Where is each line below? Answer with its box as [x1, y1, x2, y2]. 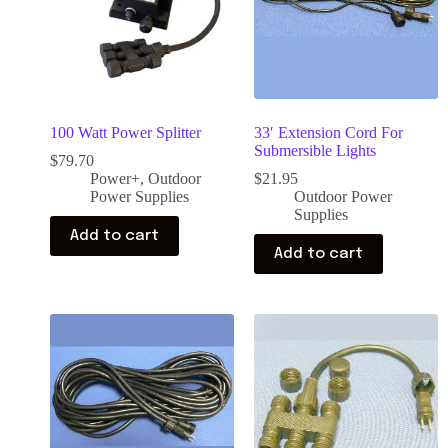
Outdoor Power [294, 188, 392, 205]
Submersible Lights [254, 142, 376, 159]
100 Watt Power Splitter [50, 124, 201, 141]
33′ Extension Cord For [254, 124, 403, 141]
